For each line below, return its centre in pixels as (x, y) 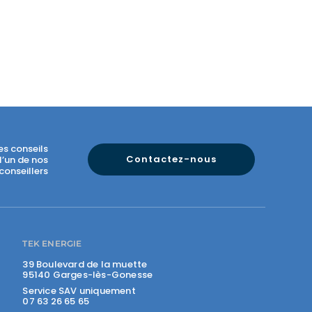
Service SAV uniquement (79, 291)
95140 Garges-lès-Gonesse (88, 275)
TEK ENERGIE (52, 243)
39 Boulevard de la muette (85, 264)
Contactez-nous (171, 159)
